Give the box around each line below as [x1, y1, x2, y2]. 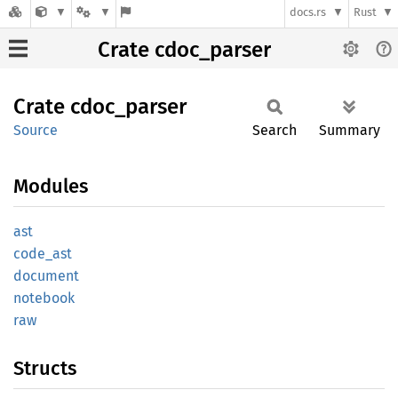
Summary [319, 122, 380, 139]
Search [252, 122, 297, 139]
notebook [13, 290, 75, 306]
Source [13, 122, 58, 139]
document [13, 267, 79, 284]
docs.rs [290, 5, 327, 20]
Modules [13, 174, 88, 198]
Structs [13, 356, 76, 380]
